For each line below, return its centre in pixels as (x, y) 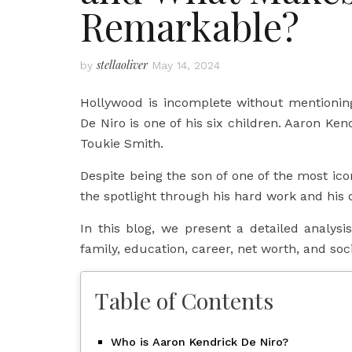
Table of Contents (184, 300)
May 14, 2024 (186, 65)
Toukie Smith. (122, 143)
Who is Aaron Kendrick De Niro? (200, 342)
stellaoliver (122, 65)
